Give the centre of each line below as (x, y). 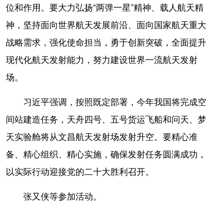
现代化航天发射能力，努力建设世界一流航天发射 (102, 59)
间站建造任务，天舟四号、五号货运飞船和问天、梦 (106, 119)
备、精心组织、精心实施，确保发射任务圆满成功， (106, 154)
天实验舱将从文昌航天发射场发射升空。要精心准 (102, 136)
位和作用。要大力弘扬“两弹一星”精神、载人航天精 (105, 7)
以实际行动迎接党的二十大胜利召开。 (80, 171)
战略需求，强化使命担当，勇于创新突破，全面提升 (106, 42)
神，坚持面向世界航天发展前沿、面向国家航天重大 (106, 24)
